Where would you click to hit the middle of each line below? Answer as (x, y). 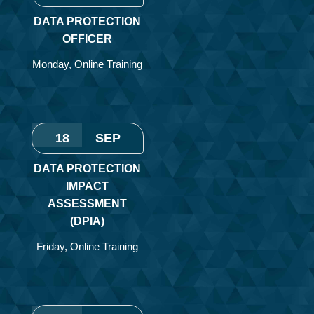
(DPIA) (87, 221)
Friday (50, 246)
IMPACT (87, 186)
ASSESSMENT (87, 203)
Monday (50, 64)
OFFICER (87, 39)
